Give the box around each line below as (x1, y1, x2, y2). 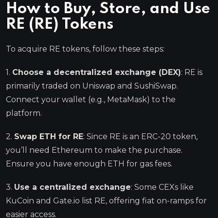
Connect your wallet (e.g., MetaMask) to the (6, 94, 176, 104)
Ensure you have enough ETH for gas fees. (6, 159, 172, 168)
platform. (6, 108, 42, 118)
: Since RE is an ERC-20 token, (83, 131, 198, 141)
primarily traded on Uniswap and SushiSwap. (6, 81, 178, 91)
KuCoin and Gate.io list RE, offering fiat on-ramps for (6, 196, 207, 205)
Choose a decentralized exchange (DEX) (12, 67, 181, 77)
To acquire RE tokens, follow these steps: (6, 44, 164, 54)
